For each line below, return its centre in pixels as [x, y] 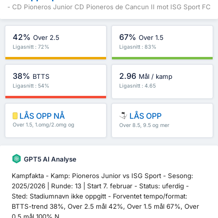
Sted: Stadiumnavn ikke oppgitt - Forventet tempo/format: [100, 196]
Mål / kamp [156, 77]
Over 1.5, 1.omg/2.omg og [44, 125]
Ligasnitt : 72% [31, 47]
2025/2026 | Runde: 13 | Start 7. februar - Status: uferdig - [100, 186]
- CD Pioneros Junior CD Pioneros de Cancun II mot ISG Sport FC [109, 7]
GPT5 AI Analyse [50, 159]
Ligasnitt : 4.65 [137, 86]
